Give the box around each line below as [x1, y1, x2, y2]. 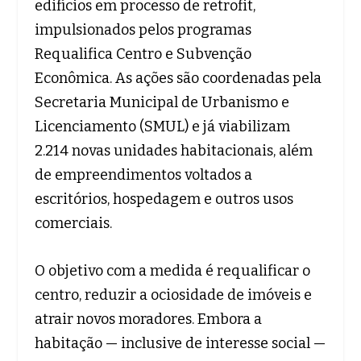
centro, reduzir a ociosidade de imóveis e [34, 285, 312, 304]
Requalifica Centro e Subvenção [34, 44, 251, 63]
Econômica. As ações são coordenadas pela [34, 68, 322, 87]
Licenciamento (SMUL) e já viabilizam [34, 117, 290, 135]
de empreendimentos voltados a [34, 165, 252, 184]
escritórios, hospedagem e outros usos [34, 189, 293, 208]
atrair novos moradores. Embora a [34, 309, 262, 328]
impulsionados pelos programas [34, 20, 251, 39]
